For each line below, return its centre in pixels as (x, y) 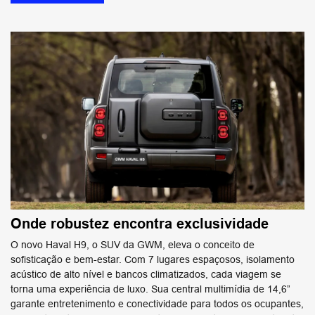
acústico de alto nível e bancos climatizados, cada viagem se (146, 275)
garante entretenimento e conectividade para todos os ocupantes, (157, 304)
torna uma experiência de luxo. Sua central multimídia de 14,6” (150, 289)
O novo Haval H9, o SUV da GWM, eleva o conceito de (133, 245)
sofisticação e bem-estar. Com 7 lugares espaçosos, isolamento (153, 260)
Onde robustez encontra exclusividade (140, 224)
